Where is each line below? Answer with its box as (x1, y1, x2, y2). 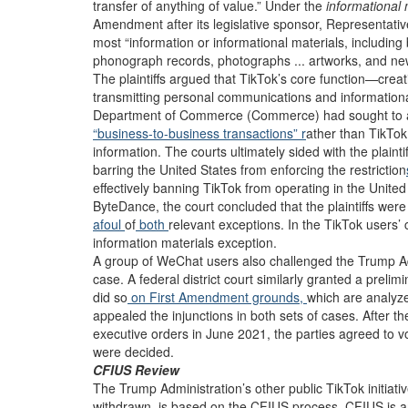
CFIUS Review (93, 361, 179, 379)
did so (93, 288, 127, 306)
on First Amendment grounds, (127, 288, 307, 306)
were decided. (93, 342, 174, 361)
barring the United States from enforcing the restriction (93, 160, 406, 178)
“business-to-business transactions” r (93, 124, 306, 142)
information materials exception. (93, 233, 277, 251)
